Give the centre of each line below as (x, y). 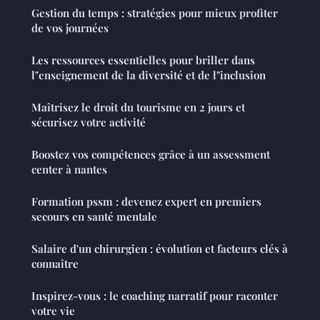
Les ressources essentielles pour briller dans (143, 60)
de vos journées (70, 28)
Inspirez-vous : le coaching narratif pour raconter (155, 296)
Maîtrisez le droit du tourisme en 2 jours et (138, 107)
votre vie (53, 311)
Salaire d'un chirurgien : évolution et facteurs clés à (160, 249)
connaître (55, 264)
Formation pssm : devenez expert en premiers (146, 202)
